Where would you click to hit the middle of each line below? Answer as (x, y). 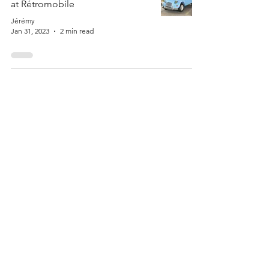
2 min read (77, 31)
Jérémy (23, 21)
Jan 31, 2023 (30, 31)
